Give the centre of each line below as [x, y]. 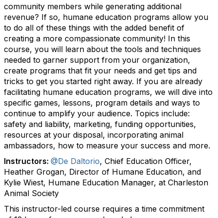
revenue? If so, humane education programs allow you [106, 17]
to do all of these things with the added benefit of [94, 28]
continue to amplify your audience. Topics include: [97, 113]
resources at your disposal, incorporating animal [94, 135]
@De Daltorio [75, 161]
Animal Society [31, 193]
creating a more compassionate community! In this [97, 38]
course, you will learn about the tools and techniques [102, 49]
